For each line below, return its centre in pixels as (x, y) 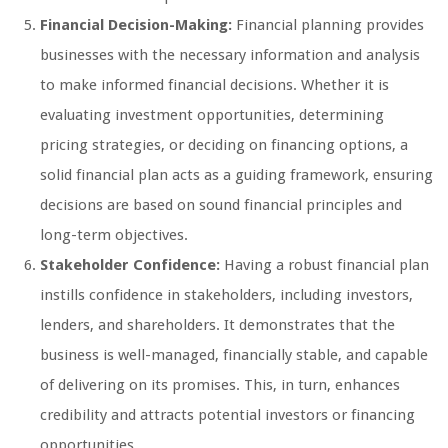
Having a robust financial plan (324, 264)
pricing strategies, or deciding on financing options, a (224, 144)
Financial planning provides (328, 24)
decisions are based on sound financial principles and (221, 204)
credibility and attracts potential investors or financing (227, 414)
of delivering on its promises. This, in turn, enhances (220, 384)
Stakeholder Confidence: (130, 264)
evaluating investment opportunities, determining (212, 114)
